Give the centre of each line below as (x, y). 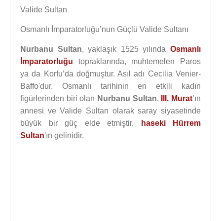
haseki (153, 123)
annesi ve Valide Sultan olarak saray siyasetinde (110, 111)
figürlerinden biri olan (59, 98)
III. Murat (177, 98)
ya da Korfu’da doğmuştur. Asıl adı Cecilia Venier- (110, 74)
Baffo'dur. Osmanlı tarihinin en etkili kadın (110, 86)
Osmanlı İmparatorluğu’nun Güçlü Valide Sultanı (104, 29)
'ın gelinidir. (64, 135)
